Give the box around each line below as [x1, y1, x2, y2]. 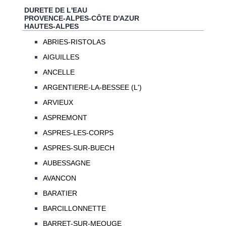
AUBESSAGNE [42, 159, 90, 167]
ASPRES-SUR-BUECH [42, 144, 115, 152]
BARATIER [42, 189, 77, 198]
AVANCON [42, 174, 76, 183]
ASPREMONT [42, 114, 87, 122]
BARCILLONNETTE [42, 204, 106, 213]
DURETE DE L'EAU [24, 6, 87, 14]
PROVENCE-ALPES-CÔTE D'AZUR [24, 14, 139, 22]
